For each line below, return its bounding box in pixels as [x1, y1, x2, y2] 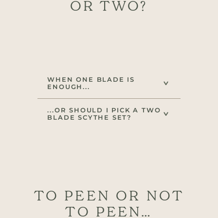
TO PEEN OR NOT [34, 187, 184, 204]
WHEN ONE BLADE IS [47, 75, 135, 84]
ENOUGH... [47, 83, 90, 91]
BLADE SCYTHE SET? [47, 113, 132, 122]
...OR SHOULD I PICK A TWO [47, 106, 161, 114]
